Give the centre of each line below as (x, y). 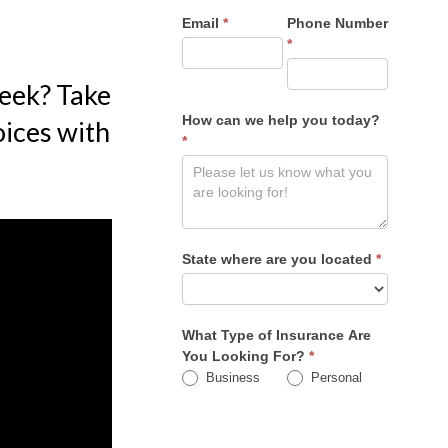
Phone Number (337, 22)
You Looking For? (245, 355)
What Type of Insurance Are (276, 334)
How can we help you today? (280, 119)
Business (230, 377)
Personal (335, 377)
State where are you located (278, 258)
